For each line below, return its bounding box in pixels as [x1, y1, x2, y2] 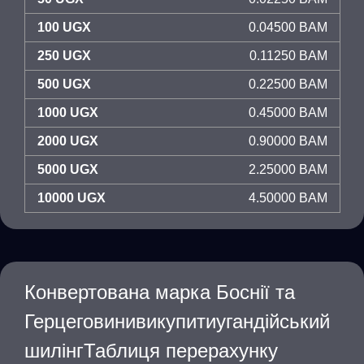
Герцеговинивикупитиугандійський [24, 310, 330, 332]
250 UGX [37, 49, 91, 63]
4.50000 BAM [249, 191, 327, 205]
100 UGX [37, 20, 91, 34]
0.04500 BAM [249, 20, 327, 34]
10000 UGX [37, 191, 106, 205]
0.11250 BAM [249, 49, 327, 63]
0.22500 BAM [249, 77, 327, 91]
